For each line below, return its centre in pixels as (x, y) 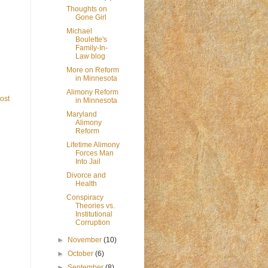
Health (86, 184)
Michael (79, 31)
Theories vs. (95, 206)
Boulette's (91, 39)
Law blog (90, 56)
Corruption (92, 223)
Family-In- (91, 48)
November (86, 240)
